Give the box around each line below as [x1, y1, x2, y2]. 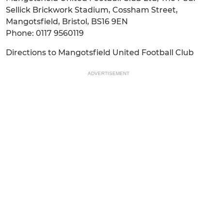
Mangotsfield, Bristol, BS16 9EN [6, 17, 128, 26]
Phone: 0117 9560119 [6, 29, 84, 38]
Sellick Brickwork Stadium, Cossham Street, [6, 5, 178, 15]
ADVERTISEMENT [88, 71, 129, 76]
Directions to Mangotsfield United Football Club [6, 48, 194, 57]
